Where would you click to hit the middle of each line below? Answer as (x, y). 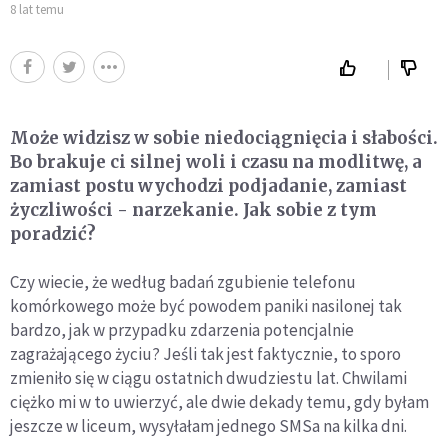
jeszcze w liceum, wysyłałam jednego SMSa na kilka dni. (208, 425)
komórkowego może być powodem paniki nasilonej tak (206, 305)
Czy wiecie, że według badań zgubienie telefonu (183, 281)
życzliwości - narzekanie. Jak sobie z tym (193, 209)
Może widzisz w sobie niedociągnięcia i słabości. (224, 137)
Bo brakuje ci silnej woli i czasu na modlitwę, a (216, 161)
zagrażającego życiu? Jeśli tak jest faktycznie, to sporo (205, 353)
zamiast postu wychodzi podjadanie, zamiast (208, 185)
